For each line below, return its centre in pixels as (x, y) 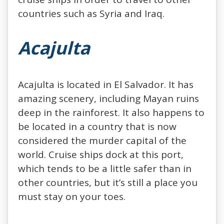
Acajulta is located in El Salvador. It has (106, 84)
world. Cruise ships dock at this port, (101, 154)
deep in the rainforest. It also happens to (111, 112)
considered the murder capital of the (102, 140)
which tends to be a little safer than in (105, 168)
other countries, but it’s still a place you (108, 182)
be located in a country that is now (97, 126)
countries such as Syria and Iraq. (91, 13)
